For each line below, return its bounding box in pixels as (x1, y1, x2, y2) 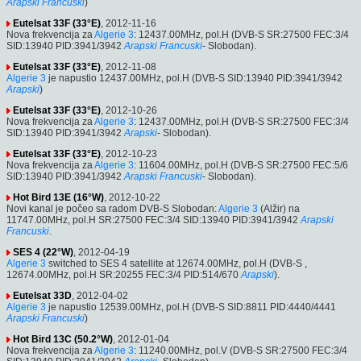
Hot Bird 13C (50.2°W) (13, 333, 113, 345)
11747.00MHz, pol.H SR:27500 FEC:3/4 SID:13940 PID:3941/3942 (6, 214, 298, 226)
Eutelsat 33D (13, 289, 72, 301)
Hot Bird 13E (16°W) (13, 191, 104, 203)
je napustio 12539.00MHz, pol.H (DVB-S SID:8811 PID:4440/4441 (46, 301, 336, 313)
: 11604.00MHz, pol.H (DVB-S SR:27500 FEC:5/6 (134, 159, 348, 171)
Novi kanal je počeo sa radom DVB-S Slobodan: (6, 202, 218, 214)
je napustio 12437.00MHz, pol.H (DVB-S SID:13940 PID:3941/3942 (46, 72, 342, 84)
